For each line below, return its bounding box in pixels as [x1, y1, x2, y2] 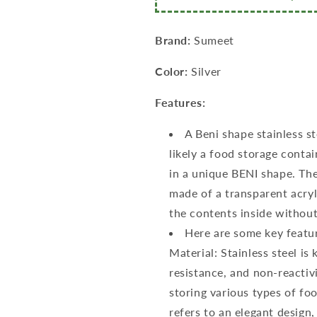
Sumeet [190, 33, 234, 47]
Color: [155, 64, 188, 78]
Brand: [155, 33, 191, 47]
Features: [155, 96, 206, 109]
